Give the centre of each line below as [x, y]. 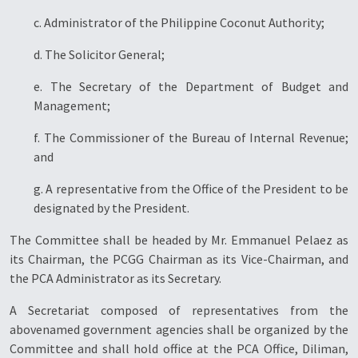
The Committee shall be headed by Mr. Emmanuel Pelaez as [179, 240]
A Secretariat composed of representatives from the [179, 310]
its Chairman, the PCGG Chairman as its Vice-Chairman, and [179, 259]
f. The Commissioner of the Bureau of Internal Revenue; [191, 137]
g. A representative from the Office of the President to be [191, 189]
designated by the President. [111, 208]
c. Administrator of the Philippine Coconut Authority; [179, 22]
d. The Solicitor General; [99, 54]
